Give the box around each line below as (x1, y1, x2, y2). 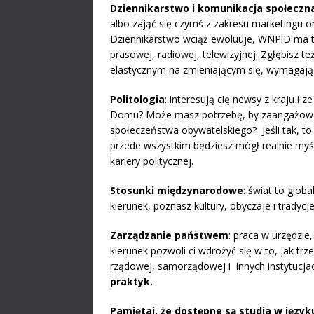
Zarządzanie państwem (110, 228, 228, 243)
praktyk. (110, 275, 153, 289)
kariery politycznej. (110, 154, 193, 168)
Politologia (110, 93, 165, 107)
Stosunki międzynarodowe (110, 184, 243, 198)
